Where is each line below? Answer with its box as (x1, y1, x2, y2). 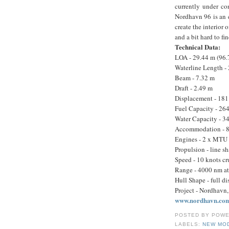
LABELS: (175, 221, 203, 227)
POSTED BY (175, 212, 212, 218)
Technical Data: (175, 41, 220, 52)
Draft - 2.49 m (175, 83, 213, 93)
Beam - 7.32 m (175, 73, 215, 82)
